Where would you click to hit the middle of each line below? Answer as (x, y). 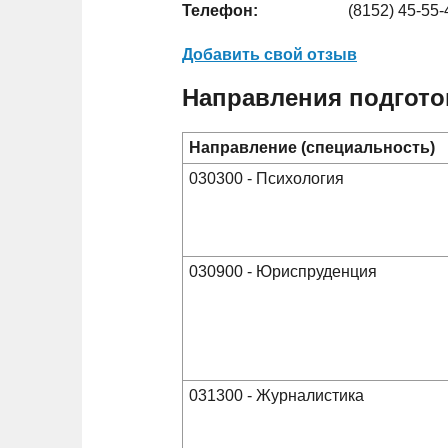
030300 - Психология (266, 178)
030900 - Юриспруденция (283, 271)
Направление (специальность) (312, 147)
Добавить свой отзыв (269, 54)
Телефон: (220, 10)
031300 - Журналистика (276, 395)
